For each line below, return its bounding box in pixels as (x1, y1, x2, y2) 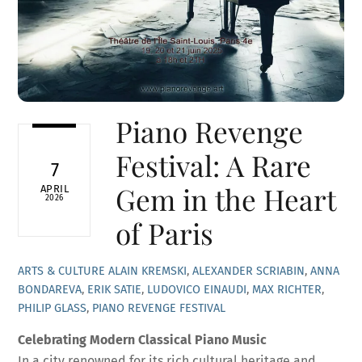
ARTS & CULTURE (18, 264, 106, 279)
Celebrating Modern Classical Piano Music (18, 331, 267, 347)
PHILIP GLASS (18, 301, 87, 316)
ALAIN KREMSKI (108, 264, 187, 279)
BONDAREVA (18, 283, 82, 297)
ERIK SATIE (87, 283, 142, 297)
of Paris (115, 214, 213, 253)
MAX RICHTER (252, 283, 322, 297)
